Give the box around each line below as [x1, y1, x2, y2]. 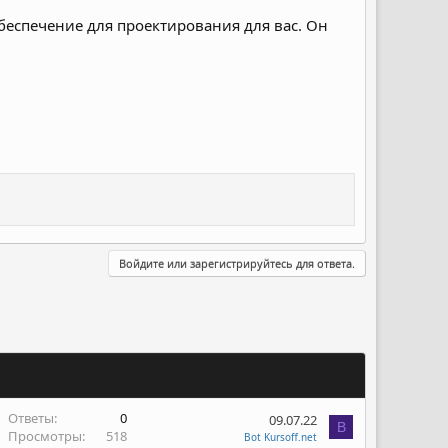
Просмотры [8, 427, 82, 445]
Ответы [8, 409, 54, 427]
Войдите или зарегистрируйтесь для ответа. [119, 256, 355, 271]
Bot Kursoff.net [244, 430, 317, 444]
